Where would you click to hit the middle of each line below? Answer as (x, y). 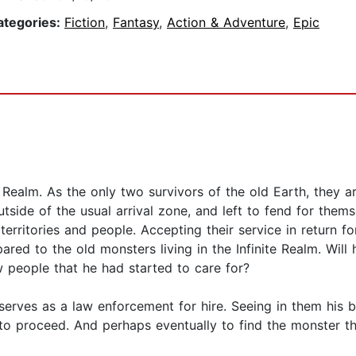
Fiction (85, 23)
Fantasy (136, 23)
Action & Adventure (226, 23)
